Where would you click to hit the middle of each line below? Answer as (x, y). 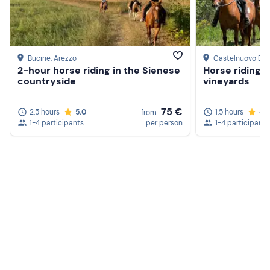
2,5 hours (45, 112)
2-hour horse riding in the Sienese (99, 71)
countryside (47, 81)
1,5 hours (229, 112)
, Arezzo (64, 59)
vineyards (226, 81)
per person (164, 123)
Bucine (39, 59)
